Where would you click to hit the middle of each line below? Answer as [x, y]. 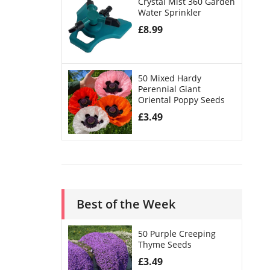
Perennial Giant [169, 89]
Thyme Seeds [165, 244]
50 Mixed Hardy [169, 78]
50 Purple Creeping [177, 233]
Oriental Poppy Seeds [181, 99]
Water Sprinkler [169, 13]
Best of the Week [126, 204]
